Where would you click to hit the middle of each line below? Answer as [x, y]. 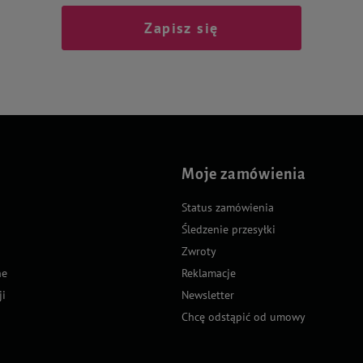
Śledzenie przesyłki [228, 229]
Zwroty [199, 251]
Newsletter [208, 295]
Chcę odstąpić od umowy [243, 316]
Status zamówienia [228, 207]
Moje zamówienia [244, 174]
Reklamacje [209, 273]
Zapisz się [181, 28]
